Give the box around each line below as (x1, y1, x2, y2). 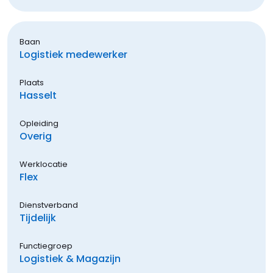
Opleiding (19, 118, 58, 129)
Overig (19, 129, 52, 143)
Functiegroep (19, 240, 73, 252)
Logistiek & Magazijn (19, 252, 121, 266)
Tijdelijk (19, 211, 56, 225)
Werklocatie (19, 158, 68, 170)
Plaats (19, 77, 44, 88)
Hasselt (19, 88, 57, 102)
